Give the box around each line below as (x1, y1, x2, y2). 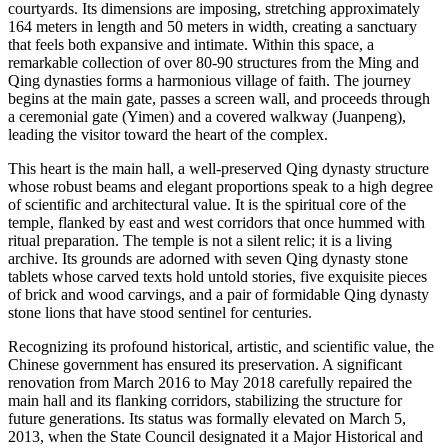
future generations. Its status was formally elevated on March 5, (8, 410, 406, 428)
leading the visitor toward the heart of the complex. (8, 126, 328, 144)
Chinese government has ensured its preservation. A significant (8, 356, 402, 374)
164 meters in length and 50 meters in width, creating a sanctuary (8, 18, 417, 36)
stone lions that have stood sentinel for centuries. (8, 304, 312, 322)
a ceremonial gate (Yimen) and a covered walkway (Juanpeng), (8, 108, 406, 126)
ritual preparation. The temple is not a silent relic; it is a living (8, 232, 392, 250)
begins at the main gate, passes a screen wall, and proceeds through (8, 90, 430, 108)
